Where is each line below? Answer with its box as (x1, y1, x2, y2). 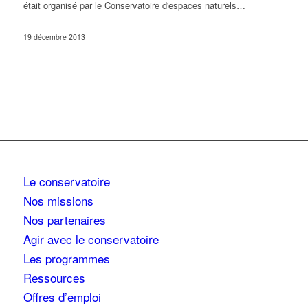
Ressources (23, 269, 85, 287)
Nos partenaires (23, 211, 106, 229)
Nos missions (23, 192, 93, 210)
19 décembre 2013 (23, 32, 85, 43)
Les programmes (23, 250, 110, 267)
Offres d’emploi (23, 288, 101, 306)
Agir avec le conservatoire (23, 230, 159, 248)
